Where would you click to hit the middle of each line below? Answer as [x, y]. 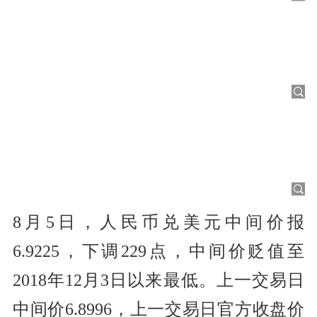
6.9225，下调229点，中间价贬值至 [158, 251]
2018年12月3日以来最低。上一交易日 [158, 280]
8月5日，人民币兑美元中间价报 [158, 222]
